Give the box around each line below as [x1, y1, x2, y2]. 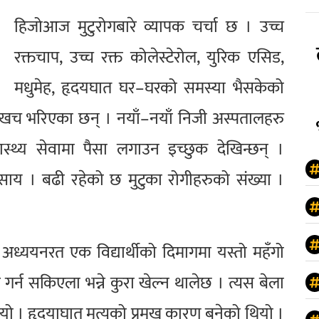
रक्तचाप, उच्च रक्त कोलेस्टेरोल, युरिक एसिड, [14, 43, 284, 72]
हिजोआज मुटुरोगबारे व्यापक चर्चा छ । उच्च [14, 12, 284, 41]
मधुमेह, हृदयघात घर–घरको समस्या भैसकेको [14, 73, 284, 103]
